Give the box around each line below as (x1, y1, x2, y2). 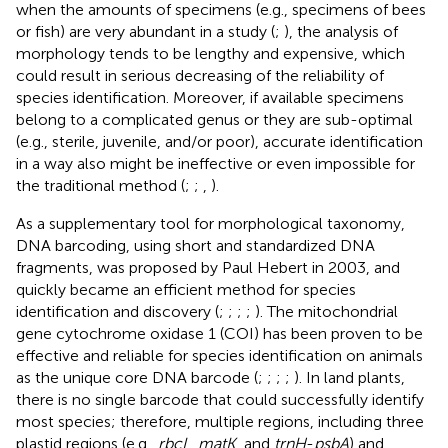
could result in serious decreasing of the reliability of (16, 65, 384, 85)
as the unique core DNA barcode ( (16, 367, 258, 387)
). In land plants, (294, 367, 405, 387)
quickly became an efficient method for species (16, 279, 356, 299)
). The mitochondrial (255, 301, 398, 321)
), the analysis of (284, 21, 398, 41)
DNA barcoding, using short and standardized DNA (16, 235, 375, 255)
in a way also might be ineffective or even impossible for (16, 153, 415, 173)
